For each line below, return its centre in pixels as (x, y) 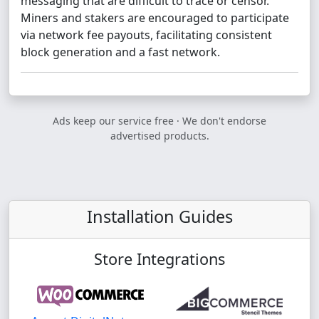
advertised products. (159, 136)
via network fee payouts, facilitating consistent (146, 35)
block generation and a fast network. (120, 52)
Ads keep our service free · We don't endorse (159, 121)
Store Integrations (159, 259)
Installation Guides (159, 216)
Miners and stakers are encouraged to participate (155, 18)
